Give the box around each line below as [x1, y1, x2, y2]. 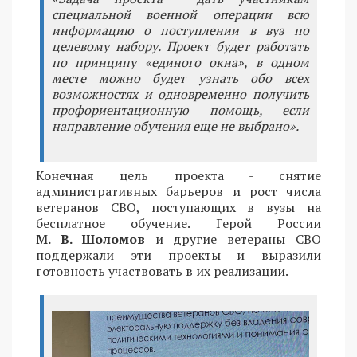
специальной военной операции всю [52, 6, 309, 24]
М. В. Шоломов [36, 230, 145, 249]
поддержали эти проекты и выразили [36, 246, 321, 265]
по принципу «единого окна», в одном [52, 53, 309, 72]
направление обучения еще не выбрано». [52, 117, 299, 135]
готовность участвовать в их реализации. [36, 262, 288, 280]
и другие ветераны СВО [144, 230, 322, 249]
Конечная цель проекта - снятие [36, 167, 321, 185]
